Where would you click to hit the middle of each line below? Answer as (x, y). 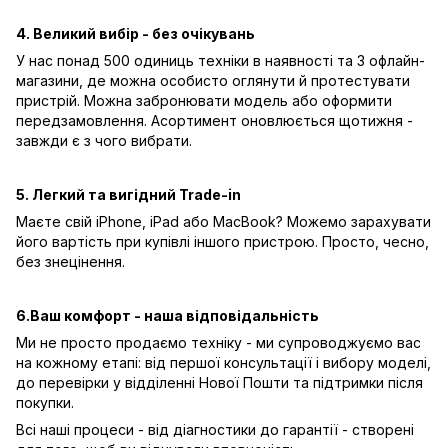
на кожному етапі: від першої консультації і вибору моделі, (223, 363)
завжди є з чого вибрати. (104, 141)
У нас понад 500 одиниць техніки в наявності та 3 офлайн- (220, 61)
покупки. (45, 403)
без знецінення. (70, 262)
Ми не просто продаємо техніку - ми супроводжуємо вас (218, 343)
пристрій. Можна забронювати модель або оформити (204, 101)
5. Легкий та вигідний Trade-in (128, 195)
